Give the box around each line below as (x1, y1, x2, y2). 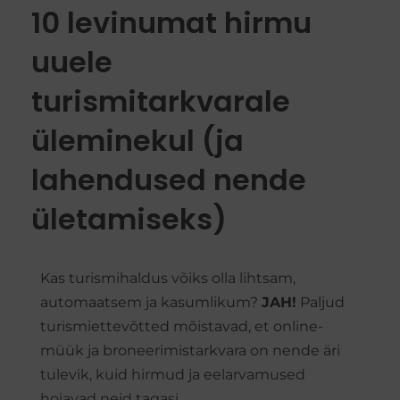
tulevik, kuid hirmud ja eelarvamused (40, 366, 305, 383)
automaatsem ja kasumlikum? (40, 294, 262, 311)
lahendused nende (31, 160, 306, 200)
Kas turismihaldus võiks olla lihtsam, (40, 270, 296, 287)
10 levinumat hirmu (31, 3, 312, 43)
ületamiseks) (31, 199, 227, 239)
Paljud (296, 294, 345, 311)
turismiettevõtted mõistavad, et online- (40, 318, 323, 335)
